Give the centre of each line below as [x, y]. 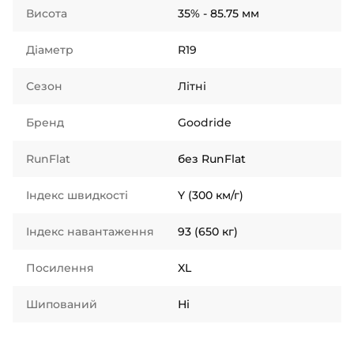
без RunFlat [212, 159]
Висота [47, 13]
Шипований [62, 304]
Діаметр [50, 50]
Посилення [60, 268]
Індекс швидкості [77, 195]
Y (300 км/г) [211, 195]
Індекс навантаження [90, 232]
